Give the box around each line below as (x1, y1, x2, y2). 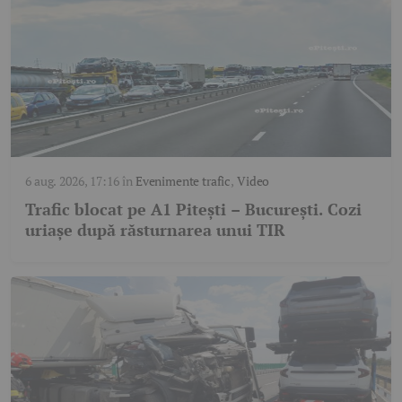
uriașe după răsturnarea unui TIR (25, 218, 285, 240)
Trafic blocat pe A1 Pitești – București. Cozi (25, 197, 362, 220)
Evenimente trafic (135, 171, 232, 189)
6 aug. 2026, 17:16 (25, 171, 119, 189)
